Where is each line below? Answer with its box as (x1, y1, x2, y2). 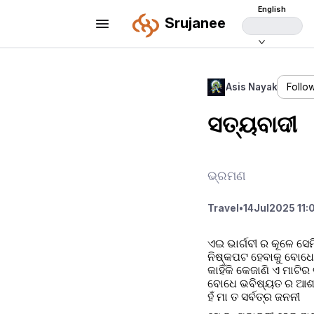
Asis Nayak (225, 81, 278, 93)
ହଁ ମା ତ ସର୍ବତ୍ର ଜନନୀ (207, 289, 303, 303)
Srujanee (164, 14, 226, 32)
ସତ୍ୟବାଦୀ (207, 111, 297, 139)
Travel (207, 203, 239, 214)
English (258, 4, 287, 14)
